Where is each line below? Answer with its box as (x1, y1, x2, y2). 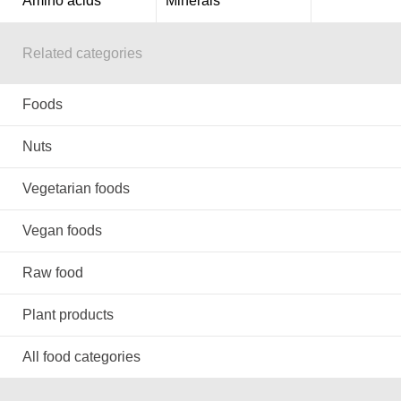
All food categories (22, 349, 141, 364)
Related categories (22, 46, 142, 61)
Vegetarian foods (22, 181, 130, 196)
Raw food (22, 265, 83, 280)
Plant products (22, 307, 114, 322)
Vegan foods (22, 223, 102, 238)
